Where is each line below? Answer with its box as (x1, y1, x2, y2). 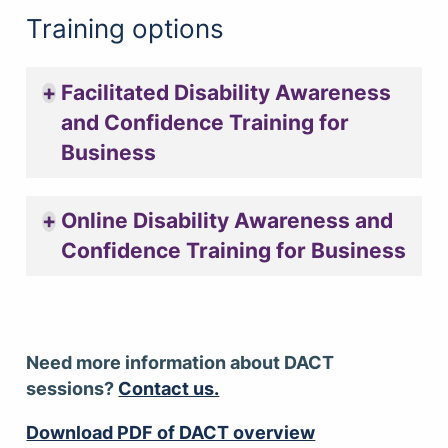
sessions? (26, 378, 119, 400)
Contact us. (118, 378, 220, 400)
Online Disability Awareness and (60, 207, 393, 233)
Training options (26, 11, 225, 44)
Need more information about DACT (26, 352, 335, 374)
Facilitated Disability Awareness (60, 79, 391, 105)
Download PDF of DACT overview (26, 421, 316, 443)
